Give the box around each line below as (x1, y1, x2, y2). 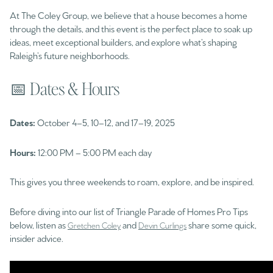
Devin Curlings (138, 219, 186, 230)
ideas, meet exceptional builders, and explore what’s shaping (10, 35, 237, 48)
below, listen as (10, 218, 68, 230)
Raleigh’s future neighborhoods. (10, 49, 132, 61)
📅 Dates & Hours (10, 77, 119, 100)
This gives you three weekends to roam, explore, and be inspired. (10, 175, 256, 188)
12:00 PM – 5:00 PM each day (36, 146, 152, 158)
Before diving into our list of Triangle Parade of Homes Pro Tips (10, 205, 248, 217)
